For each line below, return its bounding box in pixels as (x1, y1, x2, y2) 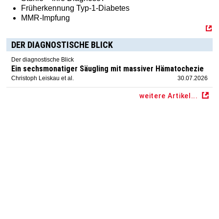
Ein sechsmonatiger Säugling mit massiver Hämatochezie (11, 64, 204, 74)
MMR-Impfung (21, 14, 70, 22)
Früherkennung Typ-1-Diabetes (21, 4, 130, 13)
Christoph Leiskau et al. (11, 75, 74, 82)
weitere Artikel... (139, 92, 198, 100)
